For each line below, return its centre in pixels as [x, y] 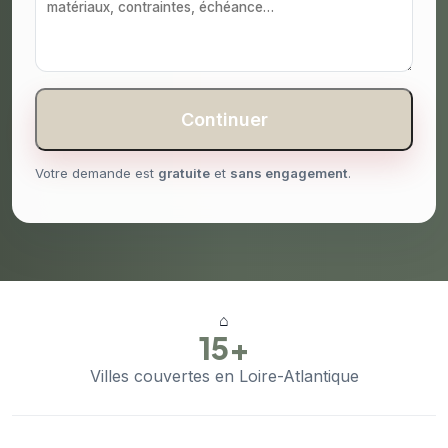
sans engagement [289, 173]
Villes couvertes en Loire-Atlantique [224, 376]
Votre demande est [96, 173]
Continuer [224, 120]
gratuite [184, 173]
